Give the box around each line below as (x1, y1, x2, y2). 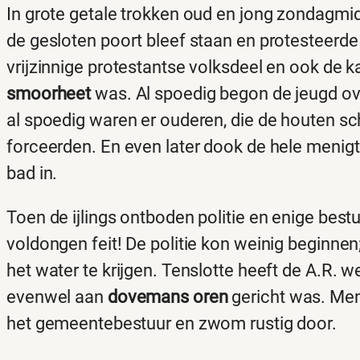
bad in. (6, 163, 58, 184)
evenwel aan (6, 287, 108, 308)
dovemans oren (107, 287, 228, 308)
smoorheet (6, 84, 95, 104)
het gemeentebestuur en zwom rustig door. (6, 313, 337, 334)
